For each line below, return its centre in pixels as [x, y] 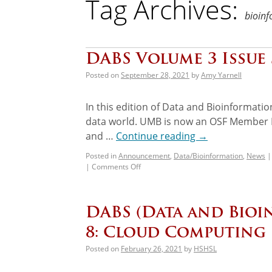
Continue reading [157, 136]
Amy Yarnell [221, 75]
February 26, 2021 [151, 248]
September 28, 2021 [155, 75]
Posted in [101, 155]
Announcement [144, 155]
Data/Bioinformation [208, 155]
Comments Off [116, 166]
